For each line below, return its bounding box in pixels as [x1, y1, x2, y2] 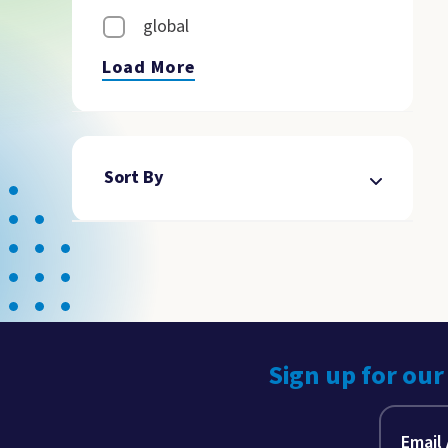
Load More [102, 55, 195, 80]
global [143, 14, 189, 39]
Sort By [104, 165, 164, 190]
